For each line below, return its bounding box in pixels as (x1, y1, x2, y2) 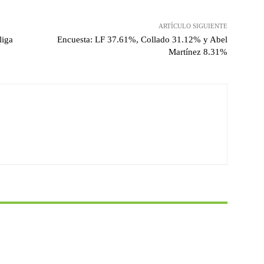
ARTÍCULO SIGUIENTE (158, 22, 227, 30)
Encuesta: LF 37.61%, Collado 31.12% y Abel (57, 35, 227, 45)
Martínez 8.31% (168, 47, 227, 57)
